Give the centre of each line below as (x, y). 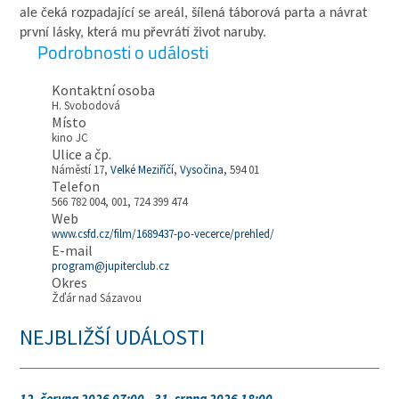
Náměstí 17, (81, 170)
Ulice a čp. (82, 154)
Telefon (76, 186)
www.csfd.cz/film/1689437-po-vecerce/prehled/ (163, 234)
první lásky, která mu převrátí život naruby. (145, 33)
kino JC (70, 138)
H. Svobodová (86, 106)
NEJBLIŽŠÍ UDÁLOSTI (113, 337)
